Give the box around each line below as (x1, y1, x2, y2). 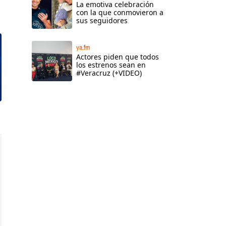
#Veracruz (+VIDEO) (76, 68, 142, 78)
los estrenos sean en (76, 60, 146, 70)
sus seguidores (76, 16, 128, 26)
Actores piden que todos (76, 52, 159, 62)
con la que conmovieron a (76, 8, 163, 18)
